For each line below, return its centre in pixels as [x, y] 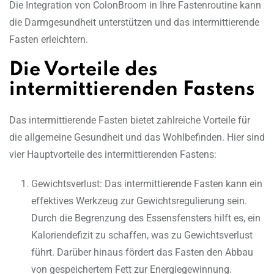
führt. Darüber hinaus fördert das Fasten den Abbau [142, 253]
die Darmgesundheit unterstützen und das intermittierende [134, 23]
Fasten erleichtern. [49, 40]
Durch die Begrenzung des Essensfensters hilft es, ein [146, 218]
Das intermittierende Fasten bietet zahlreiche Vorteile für [130, 120]
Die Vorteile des [83, 70]
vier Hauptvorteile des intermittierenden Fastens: [113, 155]
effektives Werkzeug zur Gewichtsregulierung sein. [139, 201]
